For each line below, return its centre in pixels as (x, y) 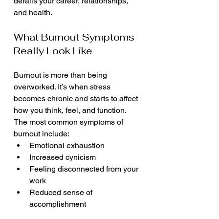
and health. (33, 12)
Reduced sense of (62, 192)
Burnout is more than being (61, 75)
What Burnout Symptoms (75, 37)
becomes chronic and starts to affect (77, 99)
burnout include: (42, 134)
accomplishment (58, 204)
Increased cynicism (63, 157)
